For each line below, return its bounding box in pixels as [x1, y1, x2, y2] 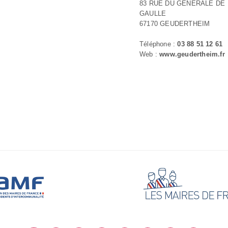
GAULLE [139, 10, 166, 17]
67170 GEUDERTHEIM [139, 20, 210, 27]
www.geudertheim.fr [159, 50, 225, 58]
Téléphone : [139, 40, 178, 48]
